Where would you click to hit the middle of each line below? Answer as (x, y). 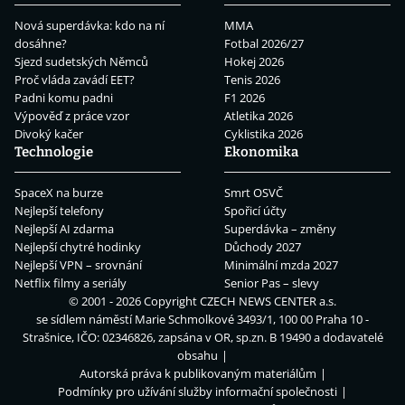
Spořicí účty (255, 211)
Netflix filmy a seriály (71, 283)
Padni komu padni (64, 98)
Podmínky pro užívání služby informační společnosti (198, 392)
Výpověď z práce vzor (72, 116)
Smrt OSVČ (254, 193)
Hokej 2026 (254, 62)
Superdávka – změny (280, 229)
